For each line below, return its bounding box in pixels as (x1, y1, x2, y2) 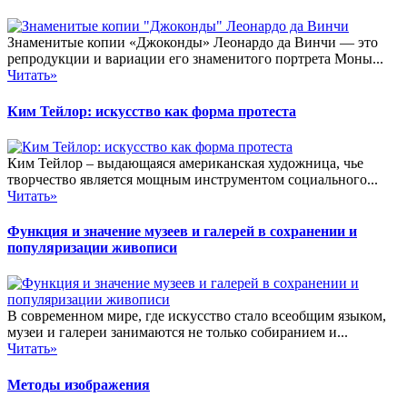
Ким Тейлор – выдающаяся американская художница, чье (7, 154, 363, 171)
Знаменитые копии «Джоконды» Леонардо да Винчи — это (7, 35, 378, 51)
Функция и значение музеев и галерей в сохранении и (7, 223, 357, 240)
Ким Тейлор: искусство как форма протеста (7, 103, 296, 119)
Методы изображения (7, 376, 150, 392)
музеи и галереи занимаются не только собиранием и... (7, 324, 348, 341)
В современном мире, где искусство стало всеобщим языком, (7, 308, 386, 324)
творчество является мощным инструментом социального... (7, 171, 378, 187)
